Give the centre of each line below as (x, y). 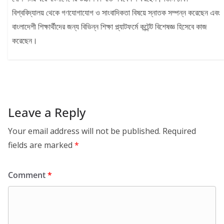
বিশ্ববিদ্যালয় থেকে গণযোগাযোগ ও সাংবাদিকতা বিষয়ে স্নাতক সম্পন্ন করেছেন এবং (116, 12)
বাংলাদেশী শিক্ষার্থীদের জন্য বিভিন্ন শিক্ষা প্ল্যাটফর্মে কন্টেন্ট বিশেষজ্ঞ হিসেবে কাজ (110, 26)
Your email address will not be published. (84, 131)
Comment (28, 175)
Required (179, 131)
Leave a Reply (47, 112)
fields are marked (41, 145)
